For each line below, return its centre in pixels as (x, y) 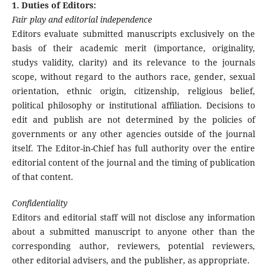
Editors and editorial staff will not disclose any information (133, 218)
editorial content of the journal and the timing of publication (133, 163)
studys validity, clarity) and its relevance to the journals (133, 63)
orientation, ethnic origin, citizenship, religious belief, (133, 91)
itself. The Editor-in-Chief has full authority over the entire (133, 148)
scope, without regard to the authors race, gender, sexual (133, 77)
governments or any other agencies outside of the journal (133, 134)
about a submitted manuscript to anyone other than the (133, 232)
